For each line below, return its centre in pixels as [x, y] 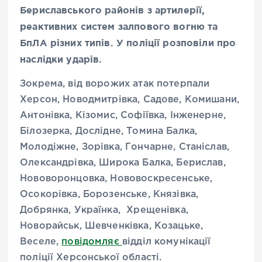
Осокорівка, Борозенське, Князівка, [109, 195]
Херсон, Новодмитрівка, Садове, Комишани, [130, 100]
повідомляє [92, 242]
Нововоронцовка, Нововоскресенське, [116, 179]
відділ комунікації [166, 242]
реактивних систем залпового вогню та [119, 26]
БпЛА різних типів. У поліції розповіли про [128, 42]
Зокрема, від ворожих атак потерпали [115, 84]
